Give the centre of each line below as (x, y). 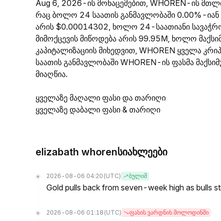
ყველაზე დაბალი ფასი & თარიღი (98, 110)
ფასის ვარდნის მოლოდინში (169, 213)
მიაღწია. (52, 74)
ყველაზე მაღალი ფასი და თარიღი (101, 98)
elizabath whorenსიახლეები (101, 152)
